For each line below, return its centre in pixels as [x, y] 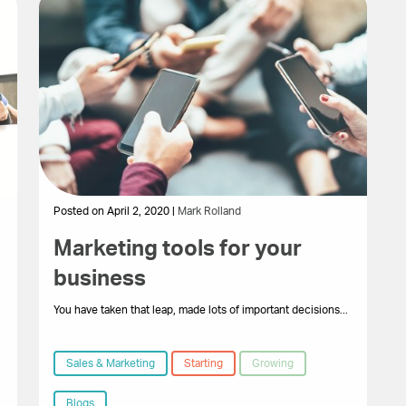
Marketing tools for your [177, 250]
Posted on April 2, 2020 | [115, 212]
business [99, 280]
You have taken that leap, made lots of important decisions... [200, 310]
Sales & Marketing [110, 364]
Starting [203, 364]
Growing [272, 364]
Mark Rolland [209, 212]
